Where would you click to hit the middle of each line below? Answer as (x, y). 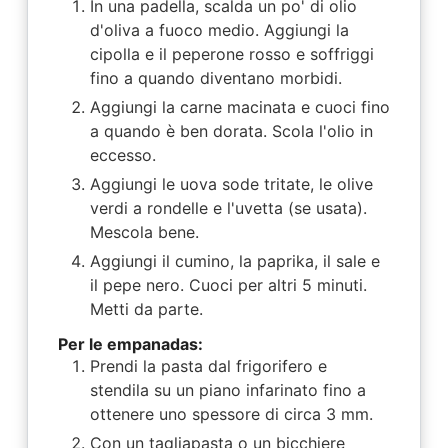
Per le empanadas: (130, 343)
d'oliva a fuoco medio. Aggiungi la (219, 29)
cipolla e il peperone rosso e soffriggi (231, 53)
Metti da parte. (146, 308)
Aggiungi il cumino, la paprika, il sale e (234, 260)
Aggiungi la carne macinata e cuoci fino (239, 106)
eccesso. (122, 154)
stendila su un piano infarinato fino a (227, 389)
